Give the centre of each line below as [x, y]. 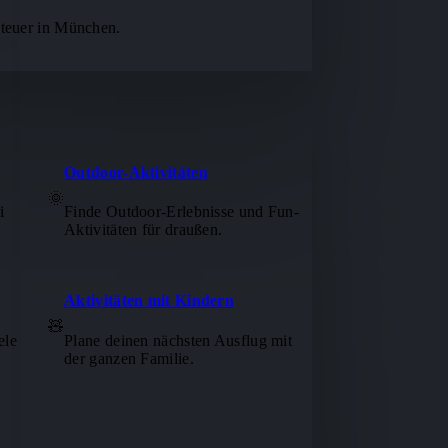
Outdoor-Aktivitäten [136, 172]
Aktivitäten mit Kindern [149, 301]
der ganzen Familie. [129, 358]
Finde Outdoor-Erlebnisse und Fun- [182, 212]
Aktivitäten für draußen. [143, 230]
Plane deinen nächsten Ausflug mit [178, 340]
